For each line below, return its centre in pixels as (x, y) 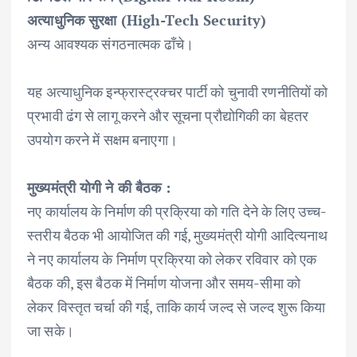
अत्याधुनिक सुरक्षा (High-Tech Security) (147, 20)
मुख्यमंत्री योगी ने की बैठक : (99, 187)
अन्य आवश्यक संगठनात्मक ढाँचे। (111, 43)
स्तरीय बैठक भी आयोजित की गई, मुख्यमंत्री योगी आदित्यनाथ (178, 235)
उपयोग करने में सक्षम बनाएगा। (102, 139)
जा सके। (51, 330)
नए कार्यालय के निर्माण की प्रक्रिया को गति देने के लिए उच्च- (177, 211)
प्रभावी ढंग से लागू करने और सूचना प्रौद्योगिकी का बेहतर (168, 115)
